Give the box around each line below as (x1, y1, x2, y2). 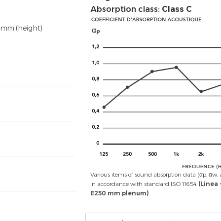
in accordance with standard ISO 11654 (90, 180, 198, 188)
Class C (162, 4, 192, 14)
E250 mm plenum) (90, 189, 149, 197)
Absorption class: (90, 4, 162, 14)
